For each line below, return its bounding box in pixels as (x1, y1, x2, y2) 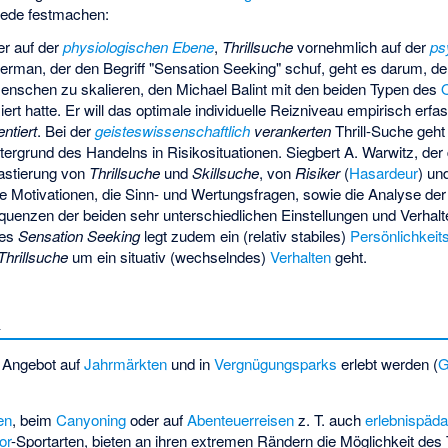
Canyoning (56, 409, 127, 431)
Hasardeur (348, 162, 418, 184)
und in (167, 353, 215, 375)
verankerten (249, 120, 331, 142)
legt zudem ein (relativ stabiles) (139, 225, 350, 247)
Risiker (294, 162, 340, 184)
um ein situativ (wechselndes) (67, 246, 270, 268)
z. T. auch (294, 409, 366, 431)
